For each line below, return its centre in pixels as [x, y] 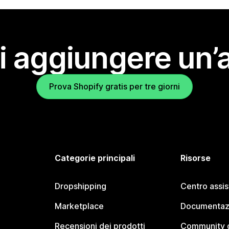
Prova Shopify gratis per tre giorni [114, 87]
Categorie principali [95, 158]
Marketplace [79, 206]
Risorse [195, 158]
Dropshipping [81, 186]
